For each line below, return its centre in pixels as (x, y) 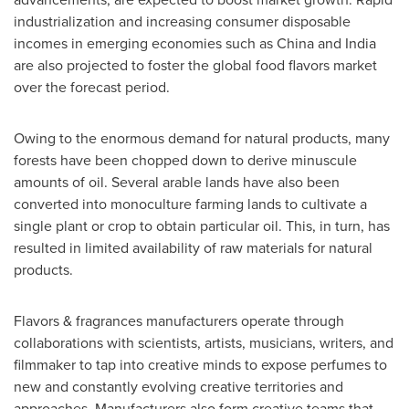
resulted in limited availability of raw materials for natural (193, 248)
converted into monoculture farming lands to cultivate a (190, 204)
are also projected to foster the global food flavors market (195, 66)
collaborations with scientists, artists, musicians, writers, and (204, 343)
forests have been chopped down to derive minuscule (185, 161)
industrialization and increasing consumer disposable (182, 22)
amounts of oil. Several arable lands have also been (177, 183)
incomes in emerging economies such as (145, 44)
